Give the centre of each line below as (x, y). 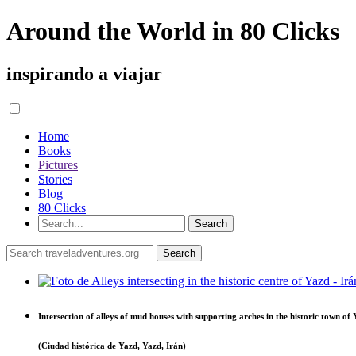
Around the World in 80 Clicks (173, 31)
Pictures (58, 164)
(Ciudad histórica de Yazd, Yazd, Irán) (112, 345)
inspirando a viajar (84, 74)
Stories (55, 179)
